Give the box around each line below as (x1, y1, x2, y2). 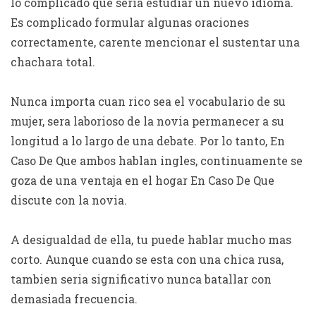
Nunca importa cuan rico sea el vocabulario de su (11, 94, 286, 109)
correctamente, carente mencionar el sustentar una (11, 35, 300, 49)
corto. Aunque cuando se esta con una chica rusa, (11, 252, 284, 267)
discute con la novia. (11, 193, 127, 207)
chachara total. (11, 54, 95, 69)
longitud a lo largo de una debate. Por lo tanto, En (11, 133, 285, 148)
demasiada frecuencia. (11, 291, 138, 306)
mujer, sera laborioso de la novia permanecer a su (11, 114, 284, 128)
